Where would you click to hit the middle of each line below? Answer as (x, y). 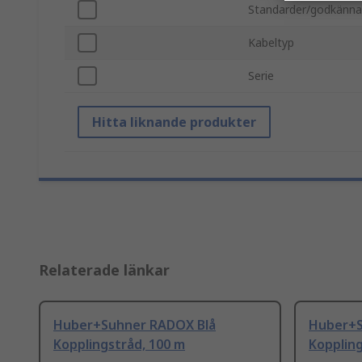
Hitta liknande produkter (174, 122)
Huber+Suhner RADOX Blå (135, 325)
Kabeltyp (271, 43)
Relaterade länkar (104, 270)
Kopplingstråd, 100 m (119, 345)
